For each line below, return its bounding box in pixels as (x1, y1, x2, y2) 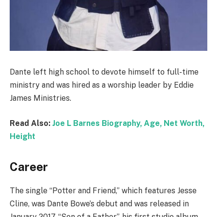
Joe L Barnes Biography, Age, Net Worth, (52, 118, 204, 128)
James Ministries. (10, 93, 71, 103)
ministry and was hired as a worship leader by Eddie (10, 80, 194, 90)
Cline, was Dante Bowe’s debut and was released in (10, 199, 189, 208)
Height (10, 131, 35, 141)
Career (10, 160, 48, 173)
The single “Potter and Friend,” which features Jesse (10, 186, 197, 195)
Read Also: (10, 118, 52, 128)
